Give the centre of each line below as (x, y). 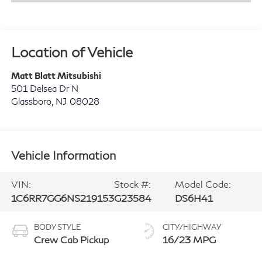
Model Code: (203, 184)
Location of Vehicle (72, 52)
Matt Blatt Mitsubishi (56, 76)
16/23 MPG (189, 240)
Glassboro (31, 101)
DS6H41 (194, 198)
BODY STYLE (57, 227)
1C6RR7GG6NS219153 (62, 198)
